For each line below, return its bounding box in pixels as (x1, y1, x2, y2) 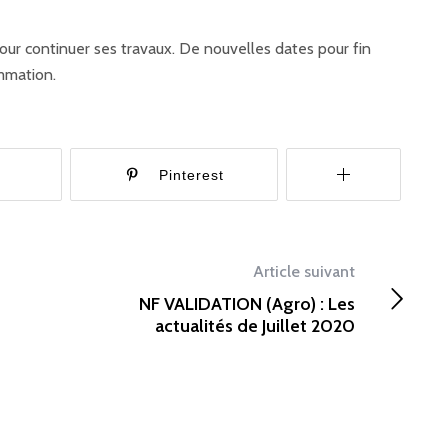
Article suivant (253, 262, 356, 281)
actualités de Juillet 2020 (155, 315, 356, 337)
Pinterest (158, 167, 224, 183)
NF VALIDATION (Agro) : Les (139, 293, 356, 315)
